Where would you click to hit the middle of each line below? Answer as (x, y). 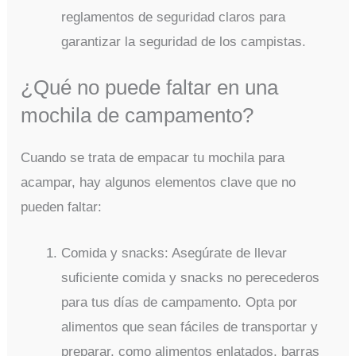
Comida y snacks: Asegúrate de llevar (174, 253)
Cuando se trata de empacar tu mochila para (153, 158)
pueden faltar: (62, 207)
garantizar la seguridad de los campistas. (184, 41)
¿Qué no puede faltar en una (150, 88)
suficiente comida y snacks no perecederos (191, 278)
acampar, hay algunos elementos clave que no (159, 183)
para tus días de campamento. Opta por (180, 303)
